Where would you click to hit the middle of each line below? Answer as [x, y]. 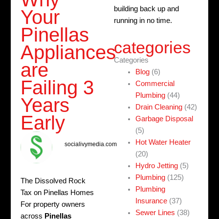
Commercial [155, 84]
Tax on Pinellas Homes [57, 193]
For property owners [53, 205]
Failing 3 [57, 88]
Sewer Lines [155, 213]
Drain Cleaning [159, 107]
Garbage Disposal [164, 119]
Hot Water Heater [163, 142]
